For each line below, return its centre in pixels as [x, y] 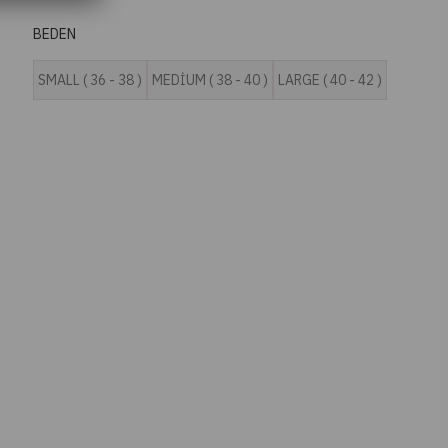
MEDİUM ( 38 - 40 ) [210, 79]
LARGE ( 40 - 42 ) [330, 79]
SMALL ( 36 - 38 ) [90, 79]
